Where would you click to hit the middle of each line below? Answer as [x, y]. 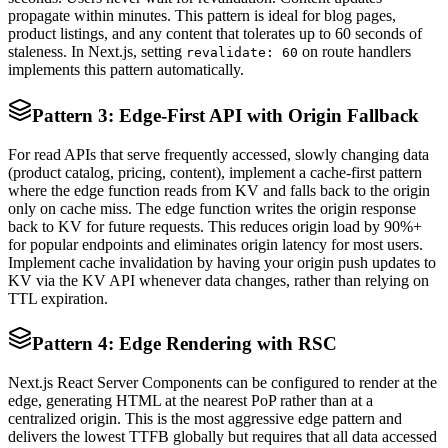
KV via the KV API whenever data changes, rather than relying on [218, 280]
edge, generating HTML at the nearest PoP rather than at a [190, 400]
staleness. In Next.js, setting [95, 52]
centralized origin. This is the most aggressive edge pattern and [205, 418]
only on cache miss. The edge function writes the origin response [212, 208]
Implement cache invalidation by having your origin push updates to [222, 262]
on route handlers [356, 52]
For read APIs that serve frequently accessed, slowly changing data [218, 154]
